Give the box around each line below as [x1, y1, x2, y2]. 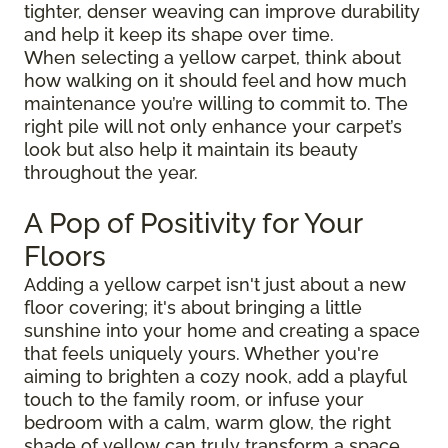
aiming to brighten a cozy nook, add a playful [24, 366, 406, 388]
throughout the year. [24, 162, 198, 184]
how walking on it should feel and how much [24, 70, 407, 92]
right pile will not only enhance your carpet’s [24, 116, 402, 138]
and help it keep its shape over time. [24, 24, 334, 46]
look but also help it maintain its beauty [24, 139, 358, 161]
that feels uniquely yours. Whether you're [24, 343, 379, 365]
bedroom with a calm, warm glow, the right [24, 412, 391, 434]
